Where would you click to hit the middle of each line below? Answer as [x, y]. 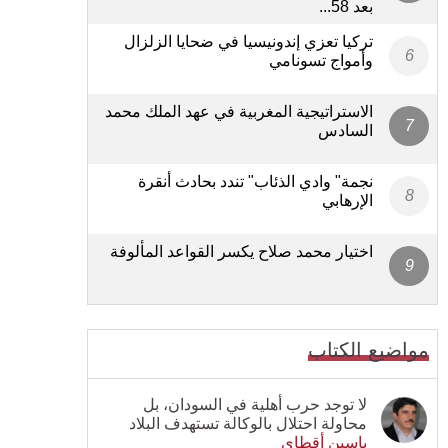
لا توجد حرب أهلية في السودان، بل [255, 404]
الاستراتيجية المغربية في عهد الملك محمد [239, 111]
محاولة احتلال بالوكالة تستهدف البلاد [248, 423]
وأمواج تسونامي [321, 60]
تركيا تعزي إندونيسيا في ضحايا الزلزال [248, 41]
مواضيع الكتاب [368, 349]
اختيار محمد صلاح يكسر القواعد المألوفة [241, 251]
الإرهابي [347, 200]
